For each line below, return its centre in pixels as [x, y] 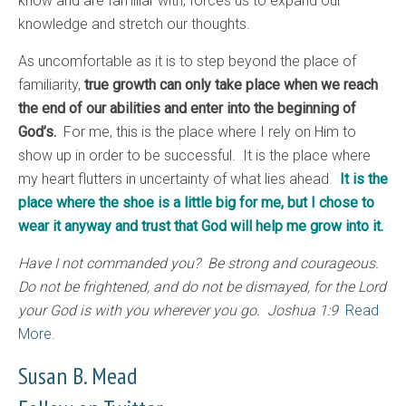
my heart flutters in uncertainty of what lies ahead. [179, 179]
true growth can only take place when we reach [231, 85]
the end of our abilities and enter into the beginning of [187, 109]
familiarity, [51, 85]
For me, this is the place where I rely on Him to [208, 132]
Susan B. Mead [77, 376]
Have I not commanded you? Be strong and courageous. [200, 264]
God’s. [39, 132]
